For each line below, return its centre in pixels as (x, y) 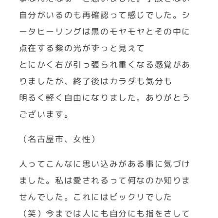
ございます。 (46, 114)
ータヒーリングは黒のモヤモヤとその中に (105, 31)
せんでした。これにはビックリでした (96, 197)
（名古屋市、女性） (59, 139)
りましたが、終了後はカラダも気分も (96, 81)
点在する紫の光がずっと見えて (82, 48)
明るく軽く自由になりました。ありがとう (105, 97)
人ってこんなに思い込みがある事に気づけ (105, 163)
